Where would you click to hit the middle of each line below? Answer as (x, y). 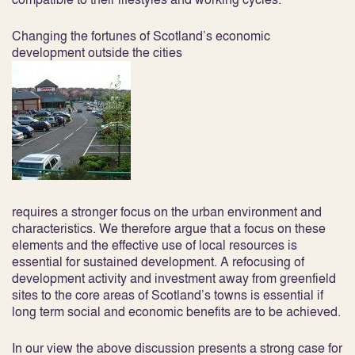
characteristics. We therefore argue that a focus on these (169, 228)
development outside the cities (97, 52)
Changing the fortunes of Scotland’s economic (141, 36)
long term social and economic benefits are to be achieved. (176, 311)
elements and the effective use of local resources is (155, 245)
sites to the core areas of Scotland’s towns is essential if (168, 295)
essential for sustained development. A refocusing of (158, 261)
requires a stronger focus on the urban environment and (167, 212)
